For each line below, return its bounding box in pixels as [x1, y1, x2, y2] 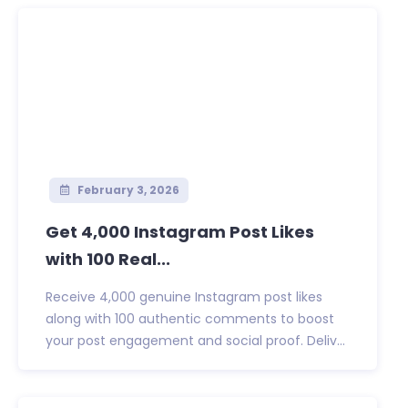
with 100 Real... [46, 248, 170, 271]
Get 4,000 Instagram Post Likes [46, 220, 314, 244]
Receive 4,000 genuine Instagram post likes [46, 288, 322, 307]
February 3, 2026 [74, 182, 179, 199]
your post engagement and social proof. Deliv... [46, 331, 345, 351]
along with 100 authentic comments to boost [46, 310, 334, 329]
